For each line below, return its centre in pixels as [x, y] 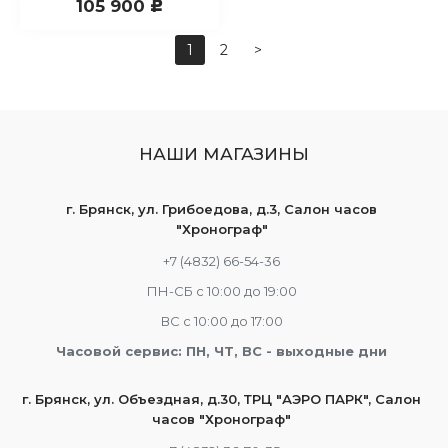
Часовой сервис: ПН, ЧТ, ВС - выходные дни [221, 351]
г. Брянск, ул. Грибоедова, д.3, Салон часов [221, 209]
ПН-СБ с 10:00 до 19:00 [221, 291]
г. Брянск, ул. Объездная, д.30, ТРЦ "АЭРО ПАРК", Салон [221, 399]
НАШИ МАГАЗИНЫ [224, 154]
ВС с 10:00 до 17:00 [221, 321]
